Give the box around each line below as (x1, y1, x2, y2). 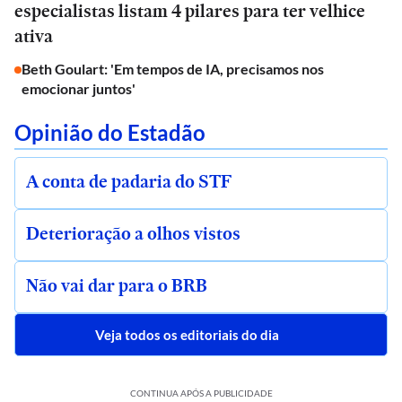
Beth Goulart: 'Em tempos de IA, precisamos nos (22, 60, 324, 77)
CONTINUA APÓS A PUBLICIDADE (129, 388, 273, 398)
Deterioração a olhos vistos (26, 221, 240, 246)
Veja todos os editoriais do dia (94, 326, 279, 343)
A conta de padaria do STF (26, 169, 232, 194)
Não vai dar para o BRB (26, 273, 207, 298)
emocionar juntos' (22, 80, 135, 97)
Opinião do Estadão (14, 118, 205, 145)
